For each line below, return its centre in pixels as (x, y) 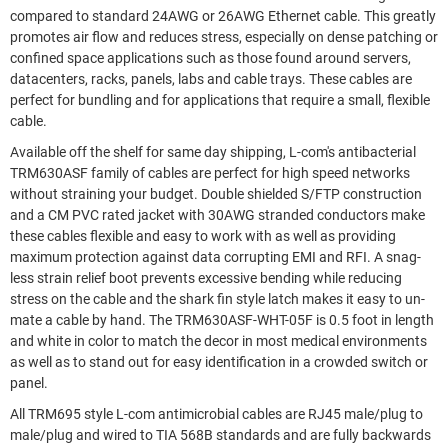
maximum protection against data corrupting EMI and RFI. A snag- (192, 257)
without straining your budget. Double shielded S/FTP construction (105, 194)
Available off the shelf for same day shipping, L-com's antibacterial (213, 152)
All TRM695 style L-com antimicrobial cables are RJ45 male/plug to (216, 414)
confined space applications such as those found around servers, (210, 58)
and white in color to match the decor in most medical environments (218, 341)
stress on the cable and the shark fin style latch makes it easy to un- (217, 299)
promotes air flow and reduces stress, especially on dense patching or (224, 37)
